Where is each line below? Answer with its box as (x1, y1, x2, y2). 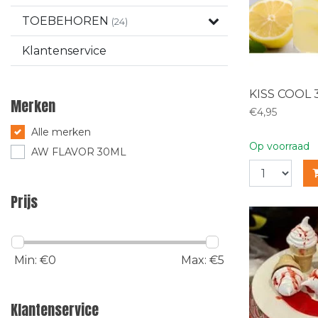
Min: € (14, 253, 48, 267)
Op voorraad (249, 140, 309, 153)
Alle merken (31, 126, 91, 138)
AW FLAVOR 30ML (31, 146, 126, 158)
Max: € (181, 253, 218, 267)
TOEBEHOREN (22, 14, 111, 28)
